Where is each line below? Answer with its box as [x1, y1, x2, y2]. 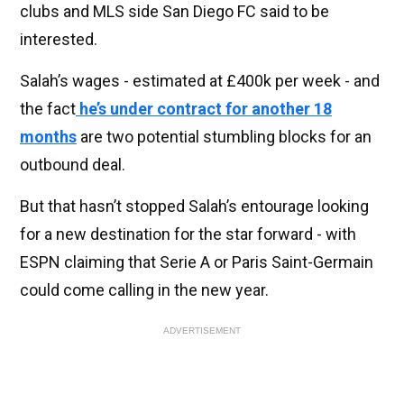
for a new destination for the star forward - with [20, 225, 356, 244]
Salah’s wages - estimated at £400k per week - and [20, 71, 380, 91]
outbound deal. [20, 155, 125, 175]
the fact [20, 99, 76, 119]
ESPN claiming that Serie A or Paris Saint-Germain [20, 252, 373, 272]
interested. [20, 30, 97, 50]
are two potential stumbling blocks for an [77, 127, 372, 147]
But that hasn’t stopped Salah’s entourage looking [20, 197, 369, 216]
